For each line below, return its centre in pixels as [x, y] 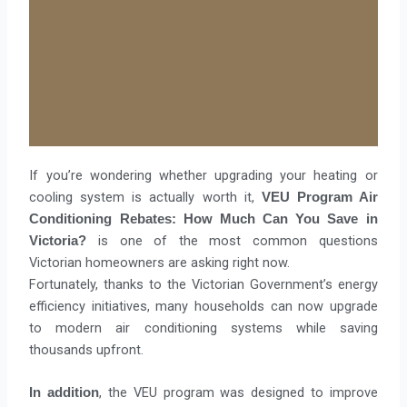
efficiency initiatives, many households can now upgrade [203, 306]
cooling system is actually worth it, [145, 197]
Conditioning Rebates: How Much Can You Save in [203, 218]
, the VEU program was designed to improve [238, 392]
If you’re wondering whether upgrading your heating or [203, 175]
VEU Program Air [319, 197]
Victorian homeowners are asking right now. [160, 262]
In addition [65, 392]
